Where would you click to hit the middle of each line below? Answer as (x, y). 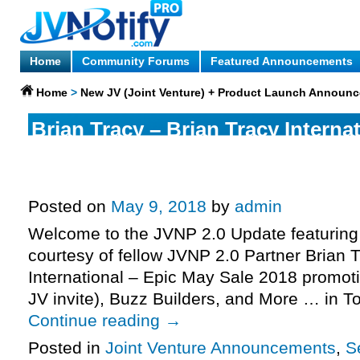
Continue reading (96, 321)
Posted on (67, 207)
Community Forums (136, 61)
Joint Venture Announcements (221, 348)
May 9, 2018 (159, 207)
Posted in (64, 348)
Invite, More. (92, 182)
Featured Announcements (282, 61)
